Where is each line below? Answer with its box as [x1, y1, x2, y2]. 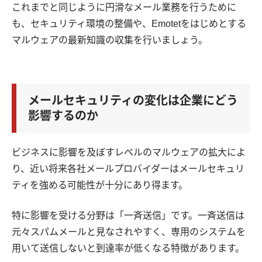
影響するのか [28, 109, 98, 123]
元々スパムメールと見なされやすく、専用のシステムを [12, 227, 246, 237]
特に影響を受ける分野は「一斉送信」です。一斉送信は [12, 211, 244, 221]
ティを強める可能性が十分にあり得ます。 [12, 180, 188, 191]
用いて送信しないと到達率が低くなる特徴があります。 [12, 243, 244, 254]
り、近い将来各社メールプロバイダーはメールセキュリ [12, 164, 244, 174]
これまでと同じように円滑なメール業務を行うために [12, 2, 236, 13]
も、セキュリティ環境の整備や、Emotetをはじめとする [12, 19, 246, 29]
